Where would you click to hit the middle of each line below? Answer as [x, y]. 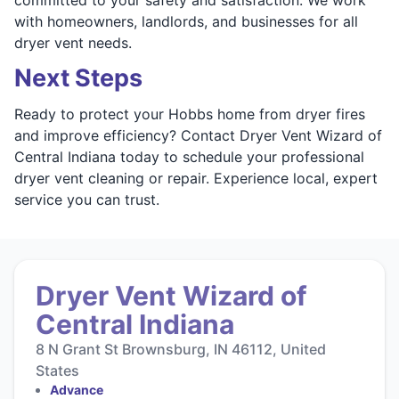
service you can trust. [87, 199]
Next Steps [78, 77]
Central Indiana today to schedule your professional [189, 156]
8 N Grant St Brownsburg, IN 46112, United [181, 349]
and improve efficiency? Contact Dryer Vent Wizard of [198, 135]
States [57, 370]
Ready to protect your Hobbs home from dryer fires [190, 114]
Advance [77, 389]
